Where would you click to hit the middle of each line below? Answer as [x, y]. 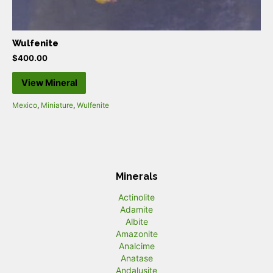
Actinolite [136, 197]
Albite [136, 221]
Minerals [136, 177]
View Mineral [49, 83]
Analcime [136, 246]
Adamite [136, 209]
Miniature [57, 105]
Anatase [136, 258]
